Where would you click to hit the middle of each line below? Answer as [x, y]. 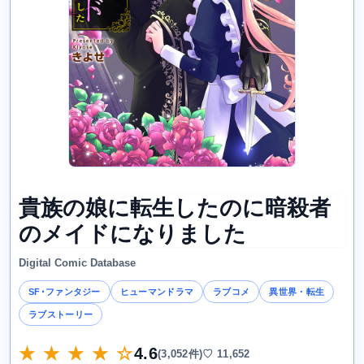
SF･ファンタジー [65, 292]
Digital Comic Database [77, 263]
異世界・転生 [297, 292]
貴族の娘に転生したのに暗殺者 [175, 208]
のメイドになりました [132, 234]
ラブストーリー [61, 315]
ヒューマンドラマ [157, 292]
